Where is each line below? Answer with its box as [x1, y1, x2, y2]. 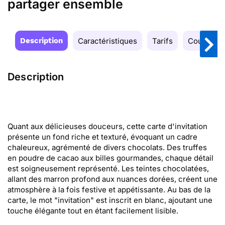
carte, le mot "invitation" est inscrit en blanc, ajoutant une [8, 195, 212, 205]
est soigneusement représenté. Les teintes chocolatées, [8, 164, 209, 173]
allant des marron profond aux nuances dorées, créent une [8, 174, 217, 184]
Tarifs [152, 36, 173, 46]
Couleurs [188, 36, 220, 46]
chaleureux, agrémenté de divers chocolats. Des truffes [8, 143, 207, 152]
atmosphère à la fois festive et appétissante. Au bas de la [8, 185, 210, 194]
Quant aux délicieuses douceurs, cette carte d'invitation [8, 122, 207, 131]
